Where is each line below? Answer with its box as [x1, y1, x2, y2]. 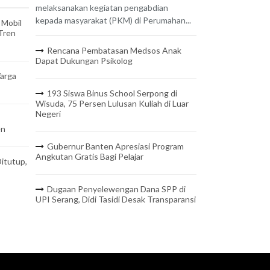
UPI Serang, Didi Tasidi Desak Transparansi [36, 194, 196, 205]
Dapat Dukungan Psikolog [36, 55, 133, 66]
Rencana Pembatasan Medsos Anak [47, 45, 182, 56]
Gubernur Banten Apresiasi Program [47, 141, 184, 152]
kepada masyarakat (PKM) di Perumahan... [36, 15, 192, 26]
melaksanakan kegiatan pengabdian [36, 2, 169, 13]
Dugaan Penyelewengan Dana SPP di [47, 184, 186, 195]
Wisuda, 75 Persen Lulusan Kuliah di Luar [36, 98, 189, 109]
